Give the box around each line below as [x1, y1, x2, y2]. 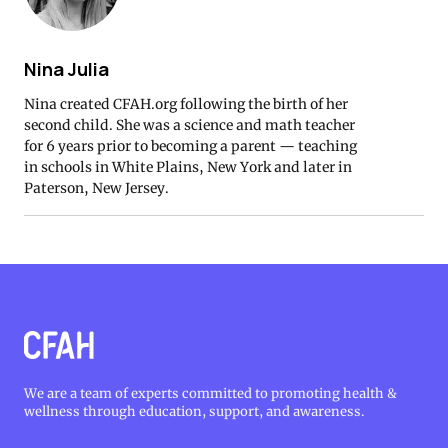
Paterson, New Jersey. [24, 178, 169, 197]
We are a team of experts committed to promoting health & [24, 385, 397, 403]
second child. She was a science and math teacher [24, 115, 355, 134]
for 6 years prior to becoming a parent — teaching [24, 136, 357, 155]
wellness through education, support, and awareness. [24, 403, 364, 421]
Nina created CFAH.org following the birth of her [24, 94, 348, 113]
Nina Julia [24, 57, 109, 82]
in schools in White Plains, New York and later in [24, 157, 352, 176]
